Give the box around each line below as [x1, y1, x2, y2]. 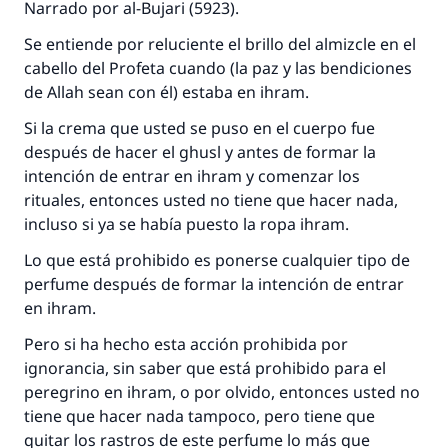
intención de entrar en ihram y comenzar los [24, 165, 360, 187]
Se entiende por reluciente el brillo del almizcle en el [24, 33, 416, 55]
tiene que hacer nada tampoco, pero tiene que [24, 405, 375, 427]
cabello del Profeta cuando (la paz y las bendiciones [24, 57, 412, 79]
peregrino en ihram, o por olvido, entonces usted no [24, 381, 420, 403]
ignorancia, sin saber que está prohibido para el [24, 357, 386, 379]
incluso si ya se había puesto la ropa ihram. [24, 213, 349, 235]
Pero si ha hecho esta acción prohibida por [24, 333, 348, 355]
